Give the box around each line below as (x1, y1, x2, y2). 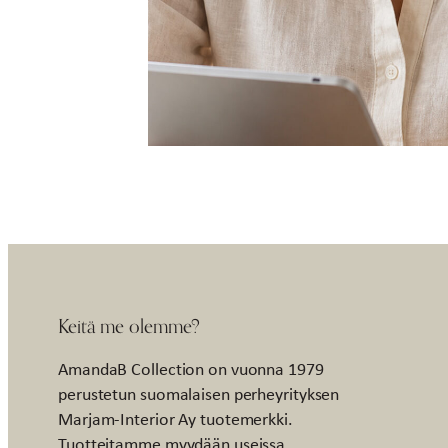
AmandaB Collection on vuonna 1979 (58, 356, 324, 381)
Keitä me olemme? (58, 313, 200, 337)
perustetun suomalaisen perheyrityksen (58, 381, 340, 406)
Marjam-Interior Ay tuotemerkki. (58, 406, 293, 431)
